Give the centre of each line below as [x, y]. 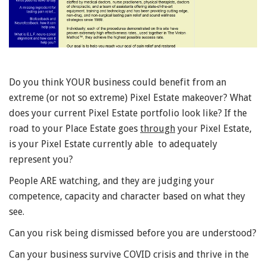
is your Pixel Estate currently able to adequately [113, 144]
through [158, 128]
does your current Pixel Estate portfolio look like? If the [128, 113]
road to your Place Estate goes [75, 128]
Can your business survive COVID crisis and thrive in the [129, 254]
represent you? [42, 159]
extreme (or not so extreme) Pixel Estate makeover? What [130, 97]
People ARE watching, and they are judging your [112, 180]
